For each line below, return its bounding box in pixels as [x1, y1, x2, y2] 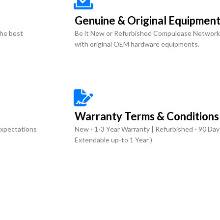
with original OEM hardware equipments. [75, 40, 199, 48]
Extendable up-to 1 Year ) [75, 136, 152, 144]
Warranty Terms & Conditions [75, 110, 219, 123]
